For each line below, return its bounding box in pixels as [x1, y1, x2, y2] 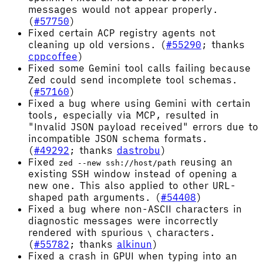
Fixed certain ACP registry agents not [28, 26, 215, 39]
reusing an [176, 156, 232, 168]
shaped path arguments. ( [28, 191, 161, 203]
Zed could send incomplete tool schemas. [28, 73, 238, 86]
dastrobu [117, 144, 160, 156]
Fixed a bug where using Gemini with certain [28, 97, 251, 109]
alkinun [117, 238, 152, 250]
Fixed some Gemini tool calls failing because [28, 62, 251, 74]
